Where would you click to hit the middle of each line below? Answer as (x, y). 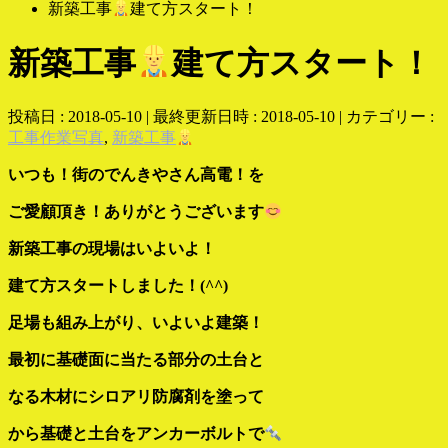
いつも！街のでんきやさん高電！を (136, 175)
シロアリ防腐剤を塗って (176, 397)
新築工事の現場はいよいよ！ (112, 249)
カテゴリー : (390, 117)
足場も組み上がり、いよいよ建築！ (136, 323)
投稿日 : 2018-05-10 (75, 117)
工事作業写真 (56, 138)
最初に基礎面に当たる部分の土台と (136, 360)
